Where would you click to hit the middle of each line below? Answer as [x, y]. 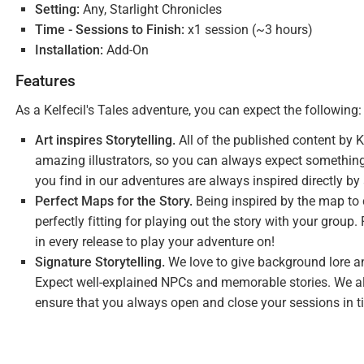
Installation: [69, 50]
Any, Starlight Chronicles [151, 9]
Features [45, 81]
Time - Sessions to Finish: [110, 30]
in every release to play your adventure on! [155, 242]
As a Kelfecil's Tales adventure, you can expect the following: [188, 110]
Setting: [57, 9]
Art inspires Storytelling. [105, 140]
